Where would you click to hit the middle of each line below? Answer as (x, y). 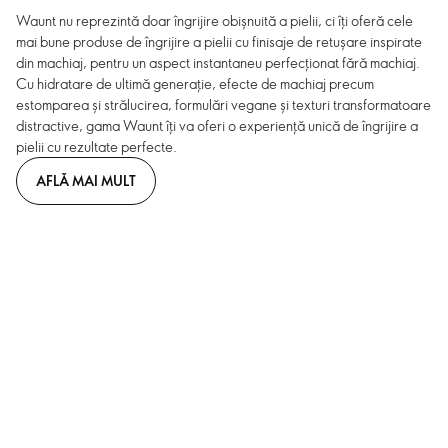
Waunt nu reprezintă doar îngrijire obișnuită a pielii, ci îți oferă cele (214, 20)
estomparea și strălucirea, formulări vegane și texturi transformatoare (223, 104)
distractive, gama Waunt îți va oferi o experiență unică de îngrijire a (217, 125)
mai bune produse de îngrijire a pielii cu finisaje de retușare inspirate (219, 41)
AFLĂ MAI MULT (86, 180)
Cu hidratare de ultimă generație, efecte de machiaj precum (195, 83)
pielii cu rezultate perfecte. (96, 146)
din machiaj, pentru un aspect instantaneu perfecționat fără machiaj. (218, 62)
